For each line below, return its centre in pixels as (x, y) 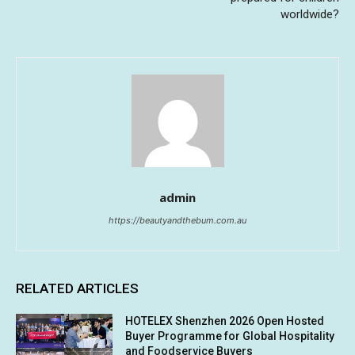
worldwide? (309, 15)
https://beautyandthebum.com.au (177, 221)
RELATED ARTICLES (77, 289)
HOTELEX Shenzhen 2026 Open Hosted (225, 321)
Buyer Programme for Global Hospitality (230, 336)
